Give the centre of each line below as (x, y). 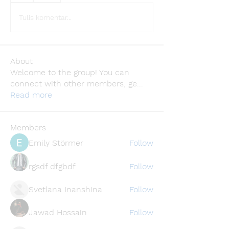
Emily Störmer (56, 143)
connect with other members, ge (74, 84)
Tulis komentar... (45, 17)
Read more (31, 95)
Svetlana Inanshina (65, 189)
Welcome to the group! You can (70, 72)
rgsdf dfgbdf (52, 166)
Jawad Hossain (58, 212)
